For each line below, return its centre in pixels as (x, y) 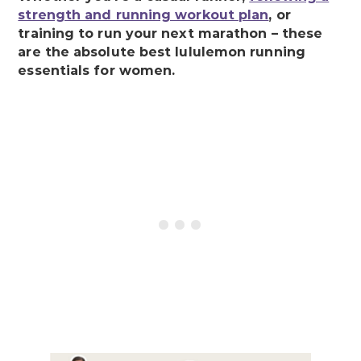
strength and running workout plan (143, 15)
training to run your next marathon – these (170, 34)
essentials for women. (97, 71)
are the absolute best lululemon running (162, 52)
